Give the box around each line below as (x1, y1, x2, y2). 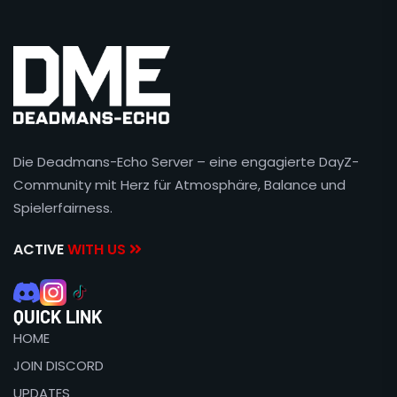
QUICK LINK (13, 305, 103, 327)
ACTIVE (13, 238, 67, 260)
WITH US (67, 238, 129, 260)
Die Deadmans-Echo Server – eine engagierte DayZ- (13, 152, 359, 171)
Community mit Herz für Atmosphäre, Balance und (13, 175, 346, 194)
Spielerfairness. (13, 198, 113, 217)
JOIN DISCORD (13, 355, 104, 375)
